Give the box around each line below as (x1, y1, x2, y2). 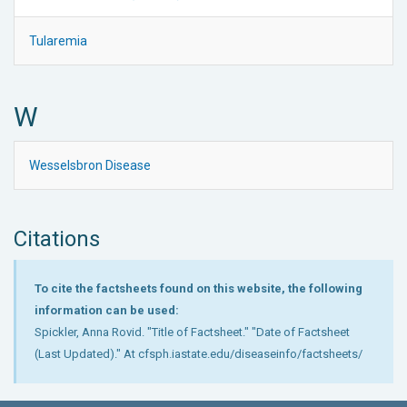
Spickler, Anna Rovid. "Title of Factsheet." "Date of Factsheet (35, 324, 350, 339)
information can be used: (35, 303, 179, 317)
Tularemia (29, 33, 87, 48)
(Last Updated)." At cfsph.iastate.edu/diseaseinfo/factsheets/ (35, 346, 362, 361)
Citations (14, 225, 100, 252)
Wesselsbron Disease (29, 157, 151, 173)
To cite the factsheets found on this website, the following (35, 281, 362, 295)
